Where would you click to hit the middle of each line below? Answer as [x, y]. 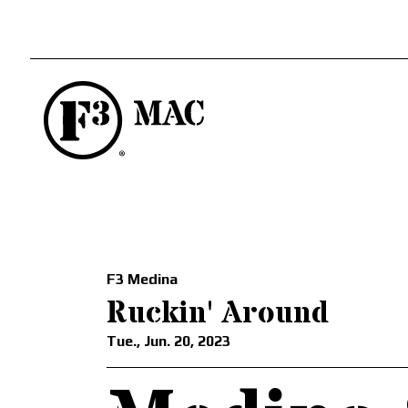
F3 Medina [142, 280]
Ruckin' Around [218, 314]
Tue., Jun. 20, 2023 [168, 342]
